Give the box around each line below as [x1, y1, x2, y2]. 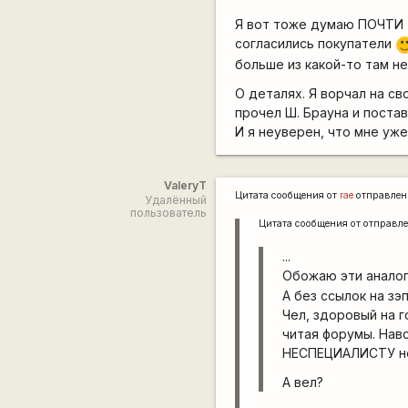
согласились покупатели [235, 36, 396, 52]
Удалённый [144, 192, 207, 207]
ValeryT [163, 178, 207, 192]
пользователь [129, 205, 207, 219]
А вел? [282, 373, 324, 390]
